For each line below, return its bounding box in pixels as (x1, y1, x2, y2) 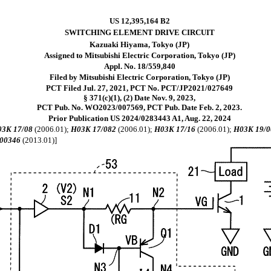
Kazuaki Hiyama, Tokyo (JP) (90, 40, 190, 49)
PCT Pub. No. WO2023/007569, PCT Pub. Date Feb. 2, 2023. (37, 103, 243, 112)
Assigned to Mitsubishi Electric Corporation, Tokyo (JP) (44, 51, 235, 60)
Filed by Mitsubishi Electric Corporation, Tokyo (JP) (49, 73, 230, 82)
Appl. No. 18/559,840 (103, 62, 175, 71)
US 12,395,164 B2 (109, 16, 170, 25)
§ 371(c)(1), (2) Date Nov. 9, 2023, (83, 93, 196, 102)
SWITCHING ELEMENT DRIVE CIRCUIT (64, 28, 215, 37)
